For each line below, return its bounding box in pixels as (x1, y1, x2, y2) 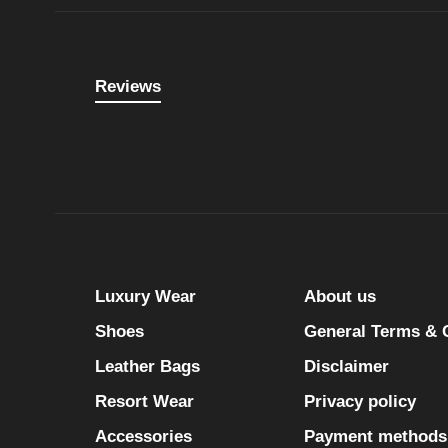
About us (304, 287, 376, 306)
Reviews (95, 77, 161, 96)
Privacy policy (304, 392, 416, 411)
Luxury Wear (95, 287, 196, 306)
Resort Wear (95, 392, 194, 411)
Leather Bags (95, 357, 200, 376)
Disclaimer (304, 357, 389, 376)
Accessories (95, 427, 192, 446)
